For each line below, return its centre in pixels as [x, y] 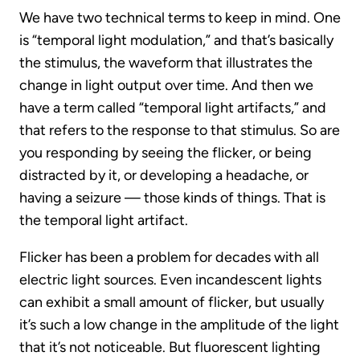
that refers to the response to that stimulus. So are [180, 130]
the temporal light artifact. [104, 220]
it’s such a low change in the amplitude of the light [179, 324]
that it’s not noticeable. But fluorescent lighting [170, 347]
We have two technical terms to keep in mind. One [180, 17]
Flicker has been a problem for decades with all [169, 257]
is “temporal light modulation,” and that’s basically [176, 40]
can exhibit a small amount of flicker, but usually [172, 302]
